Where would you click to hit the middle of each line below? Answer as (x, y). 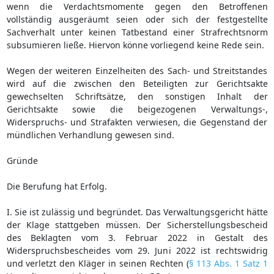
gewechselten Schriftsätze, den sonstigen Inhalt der (137, 96)
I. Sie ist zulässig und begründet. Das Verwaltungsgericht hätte (137, 212)
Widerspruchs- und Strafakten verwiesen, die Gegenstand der (137, 122)
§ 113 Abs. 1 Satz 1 (228, 263)
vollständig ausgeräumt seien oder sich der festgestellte (137, 19)
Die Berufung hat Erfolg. (57, 186)
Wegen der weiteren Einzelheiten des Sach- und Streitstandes (137, 70)
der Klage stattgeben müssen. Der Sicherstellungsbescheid (137, 224)
